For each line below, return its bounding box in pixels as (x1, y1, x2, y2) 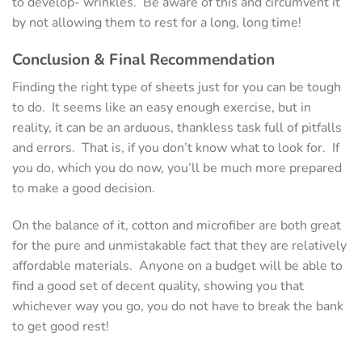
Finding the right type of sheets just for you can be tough (12, 78, 341, 96)
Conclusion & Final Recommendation (12, 49, 275, 71)
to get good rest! (12, 317, 112, 335)
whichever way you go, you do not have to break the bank (12, 297, 343, 315)
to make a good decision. (12, 179, 158, 197)
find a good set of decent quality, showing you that (12, 276, 304, 295)
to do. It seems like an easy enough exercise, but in (12, 98, 311, 116)
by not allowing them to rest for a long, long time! (12, 14, 305, 32)
